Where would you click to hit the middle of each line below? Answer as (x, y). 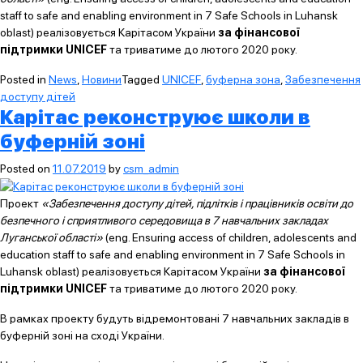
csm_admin (151, 169)
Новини (102, 79)
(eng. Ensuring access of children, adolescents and (230, 237)
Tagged (142, 79)
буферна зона (243, 79)
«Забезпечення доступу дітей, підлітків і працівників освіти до (197, 203)
